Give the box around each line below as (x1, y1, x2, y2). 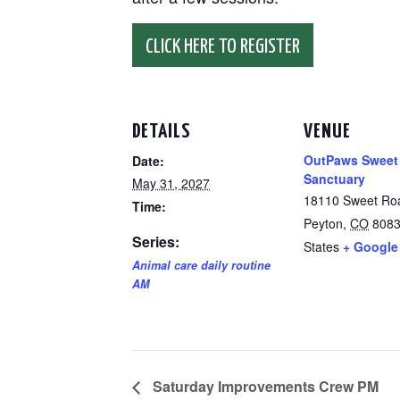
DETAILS (132, 121, 190, 142)
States (304, 237, 339, 255)
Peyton (304, 214, 343, 232)
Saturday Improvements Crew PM (149, 376, 379, 397)
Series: (132, 231, 179, 252)
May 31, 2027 (132, 174, 210, 192)
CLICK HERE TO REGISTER (146, 37, 300, 57)
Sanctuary (304, 170, 365, 187)
